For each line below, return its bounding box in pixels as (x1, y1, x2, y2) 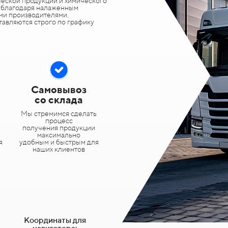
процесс (45, 117, 73, 125)
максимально (37, 131, 81, 139)
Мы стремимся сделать (21, 109, 97, 118)
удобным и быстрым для (19, 138, 99, 146)
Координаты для (24, 215, 86, 225)
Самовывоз (31, 83, 87, 95)
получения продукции (22, 124, 96, 132)
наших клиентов (33, 145, 85, 153)
